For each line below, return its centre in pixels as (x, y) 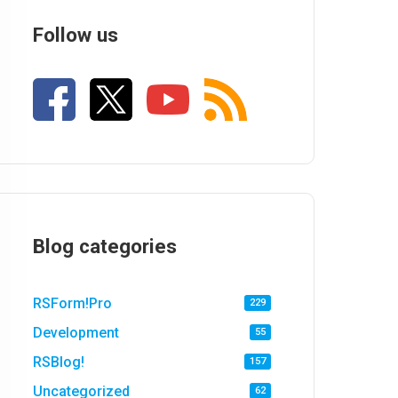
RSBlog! (59, 362)
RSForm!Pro (73, 304)
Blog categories (105, 246)
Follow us (76, 35)
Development (76, 333)
